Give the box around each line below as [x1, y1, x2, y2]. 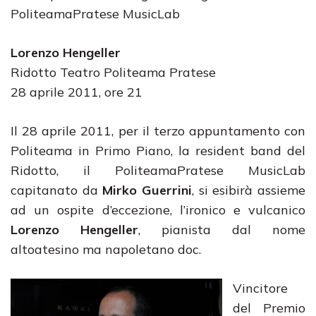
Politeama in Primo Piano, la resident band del [11, 142, 305, 159]
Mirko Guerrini [102, 182, 193, 198]
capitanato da [11, 182, 103, 198]
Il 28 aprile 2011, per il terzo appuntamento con [11, 123, 305, 139]
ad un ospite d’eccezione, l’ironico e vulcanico [11, 202, 305, 218]
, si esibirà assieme [192, 182, 306, 198]
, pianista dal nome [138, 221, 305, 238]
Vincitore [233, 280, 288, 296]
